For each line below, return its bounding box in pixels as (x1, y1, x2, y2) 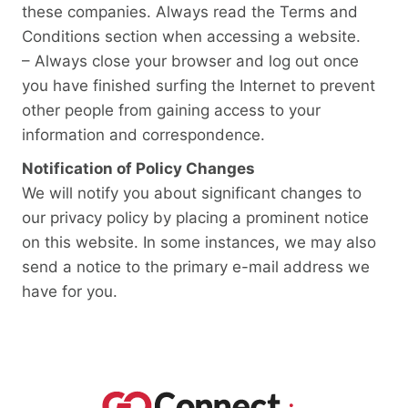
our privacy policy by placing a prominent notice (22, 209, 369, 228)
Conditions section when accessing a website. (22, 26, 361, 46)
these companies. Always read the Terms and (22, 2, 358, 21)
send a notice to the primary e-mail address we (22, 258, 370, 277)
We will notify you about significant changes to (22, 184, 362, 203)
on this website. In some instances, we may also (22, 233, 376, 252)
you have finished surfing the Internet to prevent (22, 76, 375, 95)
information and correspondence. (22, 125, 265, 144)
